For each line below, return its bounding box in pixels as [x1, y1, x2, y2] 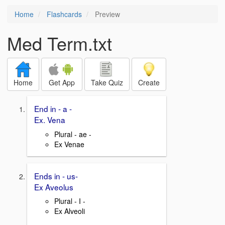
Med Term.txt [7, 30, 112, 56]
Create [138, 77, 160, 87]
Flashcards [47, 9, 82, 19]
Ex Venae [54, 139, 84, 149]
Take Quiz [91, 77, 123, 87]
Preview [93, 9, 120, 19]
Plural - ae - [54, 129, 91, 139]
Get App [49, 77, 75, 87]
